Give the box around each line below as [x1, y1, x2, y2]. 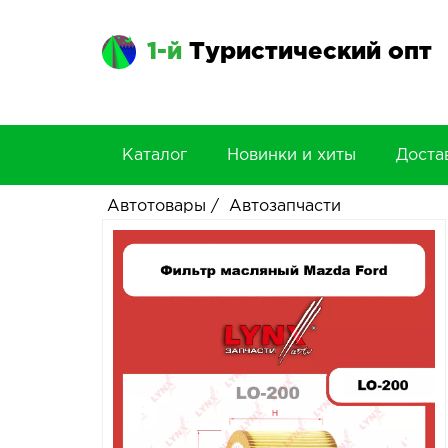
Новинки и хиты [227, 148, 356, 163]
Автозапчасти [229, 199, 341, 214]
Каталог [122, 148, 187, 163]
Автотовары [107, 199, 206, 214]
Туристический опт [189, 41, 432, 63]
